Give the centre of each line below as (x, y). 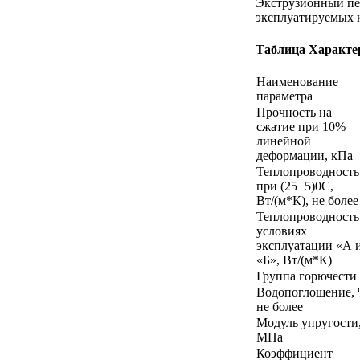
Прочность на (294, 112)
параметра (284, 96)
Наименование (297, 81)
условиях (282, 231)
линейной (284, 141)
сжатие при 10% (301, 126)
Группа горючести (307, 276)
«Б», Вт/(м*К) (294, 260)
